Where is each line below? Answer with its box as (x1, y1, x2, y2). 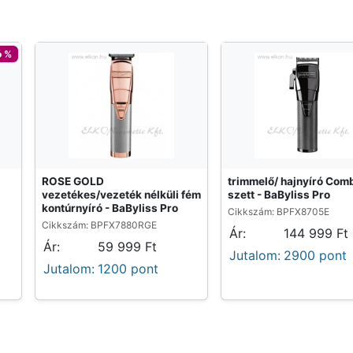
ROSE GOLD (42, 175, 104, 188)
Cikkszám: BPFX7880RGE (42, 219, 157, 232)
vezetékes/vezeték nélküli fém (42, 188, 201, 202)
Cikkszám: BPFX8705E (228, 206, 329, 218)
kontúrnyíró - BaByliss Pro (42, 202, 178, 215)
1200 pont (98, 261, 158, 277)
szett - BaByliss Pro (228, 188, 330, 202)
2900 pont (284, 247, 347, 264)
